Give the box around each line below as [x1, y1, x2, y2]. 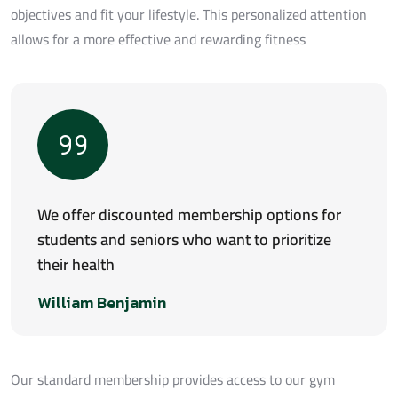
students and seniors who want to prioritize [37, 224, 331, 254]
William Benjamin [37, 290, 166, 314]
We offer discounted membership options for [37, 199, 341, 229]
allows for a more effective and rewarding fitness [11, 26, 306, 53]
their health [37, 249, 115, 279]
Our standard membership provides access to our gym [11, 365, 335, 393]
